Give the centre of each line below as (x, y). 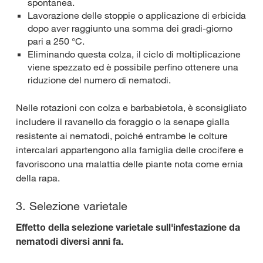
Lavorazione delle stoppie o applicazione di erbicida (137, 15)
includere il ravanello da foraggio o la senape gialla (123, 121)
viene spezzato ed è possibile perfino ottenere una (133, 67)
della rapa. (38, 178)
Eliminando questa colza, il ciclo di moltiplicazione (134, 54)
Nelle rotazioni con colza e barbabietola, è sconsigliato (131, 107)
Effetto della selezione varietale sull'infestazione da (128, 227)
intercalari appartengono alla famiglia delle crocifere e (130, 149)
